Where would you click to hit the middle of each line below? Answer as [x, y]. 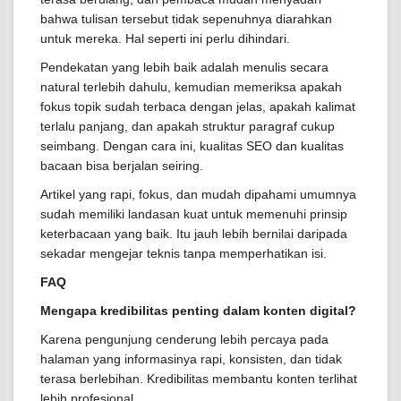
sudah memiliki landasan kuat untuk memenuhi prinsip [194, 214]
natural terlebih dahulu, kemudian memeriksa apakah [191, 87]
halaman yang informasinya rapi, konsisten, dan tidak [191, 359]
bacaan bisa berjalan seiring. [122, 166]
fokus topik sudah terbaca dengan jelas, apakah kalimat [198, 107]
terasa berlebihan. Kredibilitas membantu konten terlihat [199, 379]
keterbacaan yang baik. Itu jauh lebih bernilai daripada [194, 234]
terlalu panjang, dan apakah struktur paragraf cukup [188, 127]
